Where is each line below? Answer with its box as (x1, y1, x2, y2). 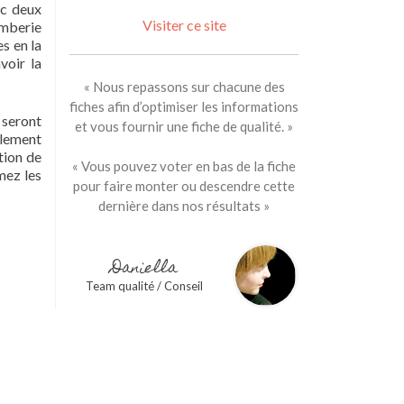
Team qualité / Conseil (86, 279, 203, 293)
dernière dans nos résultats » (98, 197, 270, 214)
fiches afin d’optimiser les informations (69, 98, 298, 115)
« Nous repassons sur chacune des (83, 78, 285, 95)
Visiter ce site (142, 16, 226, 33)
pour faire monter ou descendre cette (73, 178, 295, 194)
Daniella (111, 253, 178, 285)
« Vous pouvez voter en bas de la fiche (72, 158, 296, 174)
